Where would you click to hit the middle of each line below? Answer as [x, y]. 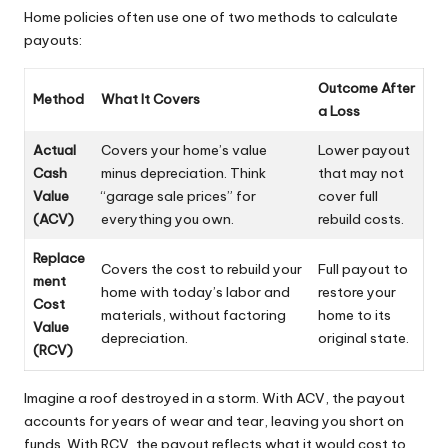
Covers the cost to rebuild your [201, 269]
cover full [348, 196]
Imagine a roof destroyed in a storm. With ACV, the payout [214, 398]
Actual [54, 150]
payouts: [53, 40]
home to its [354, 315]
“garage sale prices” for [178, 196]
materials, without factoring [193, 315]
